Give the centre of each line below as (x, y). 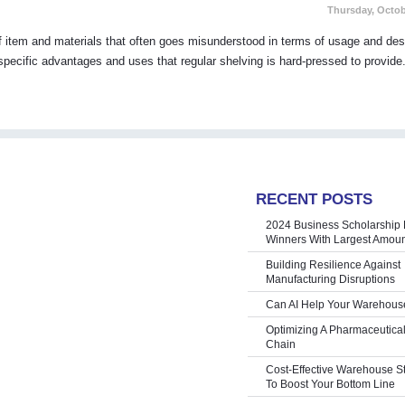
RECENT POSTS (314, 199)
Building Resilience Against (333, 265)
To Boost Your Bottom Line (330, 384)
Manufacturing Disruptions (330, 279)
